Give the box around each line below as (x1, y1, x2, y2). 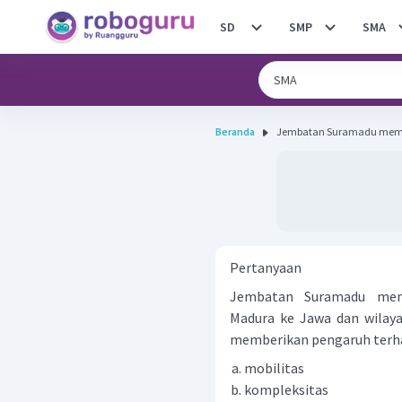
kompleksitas (244, 380, 328, 398)
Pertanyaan (230, 258, 301, 276)
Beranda (215, 125, 255, 138)
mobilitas (244, 359, 304, 377)
